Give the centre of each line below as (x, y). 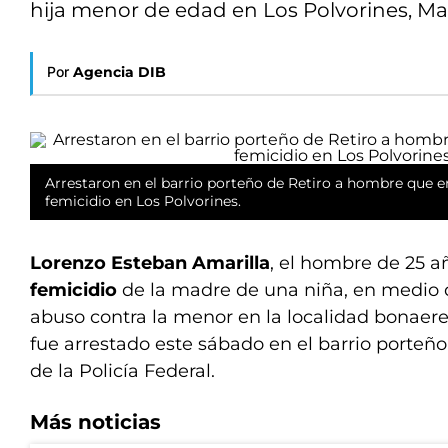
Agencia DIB (119, 72)
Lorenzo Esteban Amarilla (150, 263)
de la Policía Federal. (122, 371)
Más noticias (95, 422)
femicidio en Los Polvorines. (143, 201)
